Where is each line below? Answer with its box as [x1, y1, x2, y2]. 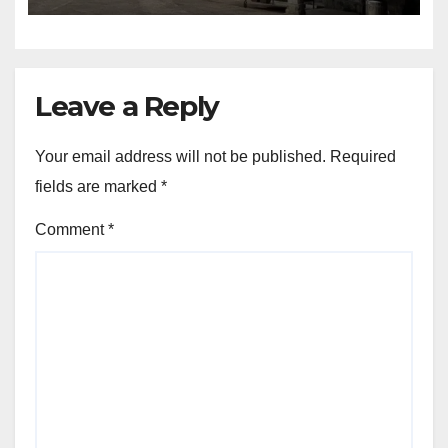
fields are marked [35, 177, 161, 195]
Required [330, 147, 396, 165]
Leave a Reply [35, 89, 219, 124]
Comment [35, 220, 108, 238]
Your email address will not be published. [35, 147, 326, 165]
